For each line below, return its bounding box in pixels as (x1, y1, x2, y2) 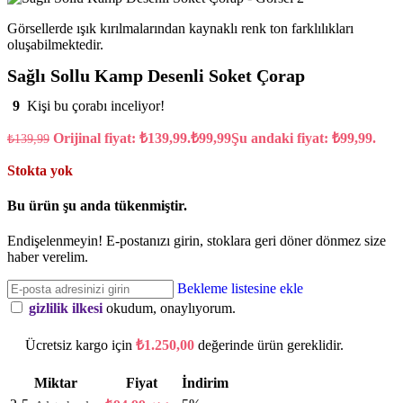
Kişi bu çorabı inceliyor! (27, 97, 165, 113)
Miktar (34, 375, 77, 391)
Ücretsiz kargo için (25, 337, 136, 354)
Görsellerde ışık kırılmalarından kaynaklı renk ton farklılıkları (7, 21, 354, 36)
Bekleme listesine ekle (177, 281, 303, 297)
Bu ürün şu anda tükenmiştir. (7, 198, 187, 214)
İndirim (182, 375, 228, 391)
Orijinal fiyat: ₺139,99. (53, 130, 191, 146)
